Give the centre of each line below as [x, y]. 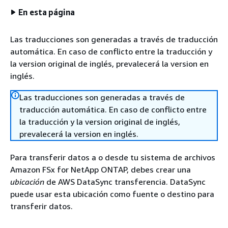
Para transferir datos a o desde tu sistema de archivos [113, 157]
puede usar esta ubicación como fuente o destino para [112, 194]
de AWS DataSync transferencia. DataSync [125, 182]
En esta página [47, 12]
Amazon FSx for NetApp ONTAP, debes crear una [101, 169]
